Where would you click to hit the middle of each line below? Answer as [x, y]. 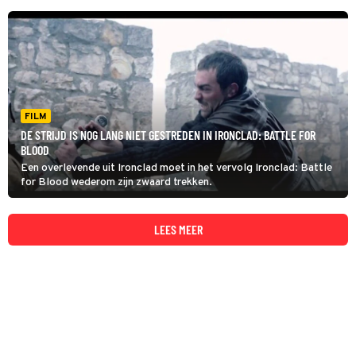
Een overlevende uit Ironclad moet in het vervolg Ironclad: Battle [176, 168]
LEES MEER [178, 229]
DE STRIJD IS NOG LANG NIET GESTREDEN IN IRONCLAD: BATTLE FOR [168, 135]
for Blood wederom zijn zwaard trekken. [116, 182]
